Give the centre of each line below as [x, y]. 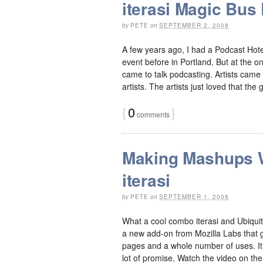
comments [152, 114]
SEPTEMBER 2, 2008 [194, 25]
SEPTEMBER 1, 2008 [194, 196]
